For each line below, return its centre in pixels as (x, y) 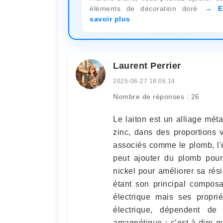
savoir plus (110, 19)
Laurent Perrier (147, 65)
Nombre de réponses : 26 (156, 96)
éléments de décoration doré (146, 8)
